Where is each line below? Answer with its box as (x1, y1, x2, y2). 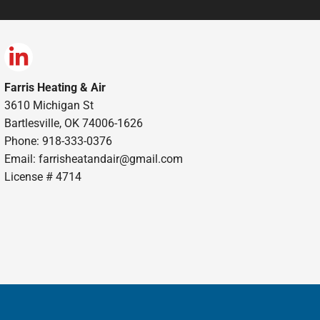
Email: (4, 151, 39, 166)
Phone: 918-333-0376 (4, 134, 112, 148)
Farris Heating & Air (4, 80, 106, 94)
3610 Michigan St (4, 98, 94, 112)
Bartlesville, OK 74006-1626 (4, 116, 143, 130)
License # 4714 (4, 169, 81, 184)
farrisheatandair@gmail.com (38, 151, 183, 166)
